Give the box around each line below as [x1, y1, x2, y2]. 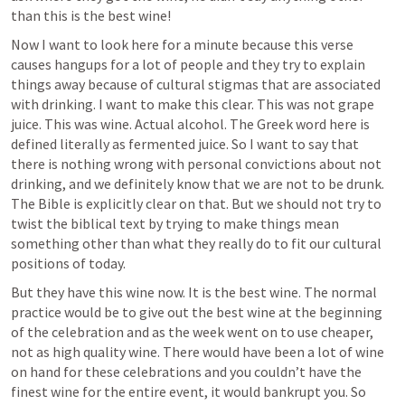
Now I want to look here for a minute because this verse [11, 34, 353, 53]
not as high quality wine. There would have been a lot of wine [11, 342, 384, 361]
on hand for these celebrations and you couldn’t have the [11, 362, 362, 381]
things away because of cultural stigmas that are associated [11, 74, 381, 93]
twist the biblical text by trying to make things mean [11, 213, 339, 232]
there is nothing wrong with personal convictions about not [11, 154, 381, 173]
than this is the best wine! [11, 5, 171, 24]
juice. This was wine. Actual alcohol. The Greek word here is [11, 114, 370, 133]
